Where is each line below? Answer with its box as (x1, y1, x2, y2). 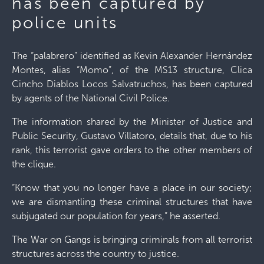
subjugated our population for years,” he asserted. (12, 210, 220, 222)
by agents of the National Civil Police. (12, 93, 170, 104)
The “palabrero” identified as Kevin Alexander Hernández (12, 50, 252, 61)
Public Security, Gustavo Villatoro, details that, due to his (12, 130, 252, 141)
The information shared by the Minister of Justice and (12, 116, 252, 127)
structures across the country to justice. (12, 248, 179, 259)
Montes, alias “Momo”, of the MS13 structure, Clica (12, 64, 252, 75)
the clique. (12, 159, 56, 170)
